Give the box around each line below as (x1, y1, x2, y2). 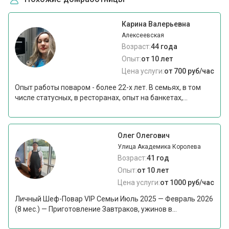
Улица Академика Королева (117, 143, 201, 150)
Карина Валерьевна (121, 19, 190, 28)
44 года (150, 42, 177, 51)
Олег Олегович (117, 131, 170, 140)
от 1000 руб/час (159, 178, 214, 187)
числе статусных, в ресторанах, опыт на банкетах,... (15, 93, 188, 102)
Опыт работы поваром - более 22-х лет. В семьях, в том (15, 83, 201, 91)
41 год (146, 153, 169, 162)
